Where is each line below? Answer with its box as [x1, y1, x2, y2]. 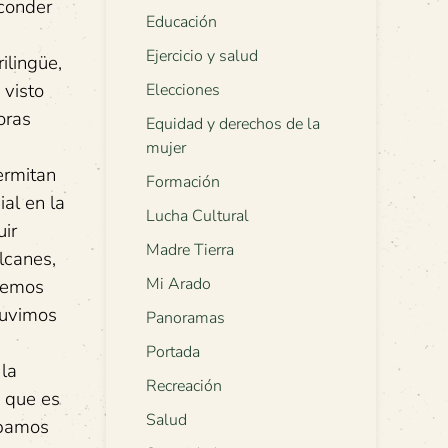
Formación [146, 171, 220, 194]
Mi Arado [146, 273, 211, 296]
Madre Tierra [146, 239, 234, 262]
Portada [146, 341, 200, 364]
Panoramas [146, 307, 225, 330]
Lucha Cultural [146, 205, 249, 228]
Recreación [146, 375, 222, 398]
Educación [146, 11, 217, 34]
